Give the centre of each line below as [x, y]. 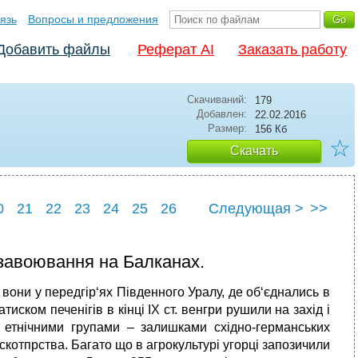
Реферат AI [176, 50]
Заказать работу [292, 50]
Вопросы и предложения [93, 19]
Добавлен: [222, 114]
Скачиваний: [217, 99]
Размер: [227, 128]
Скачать [254, 151]
